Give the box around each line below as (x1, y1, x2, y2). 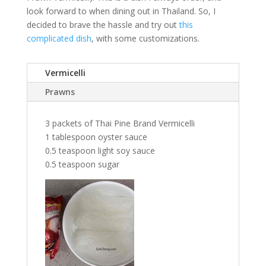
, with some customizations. (91, 33, 199, 44)
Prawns (45, 86, 75, 97)
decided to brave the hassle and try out (26, 19, 179, 30)
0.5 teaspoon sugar (45, 159, 119, 170)
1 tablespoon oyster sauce (45, 131, 147, 142)
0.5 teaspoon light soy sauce (45, 145, 155, 156)
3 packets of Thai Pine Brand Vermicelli (45, 118, 195, 129)
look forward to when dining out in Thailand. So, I (26, 5, 216, 17)
